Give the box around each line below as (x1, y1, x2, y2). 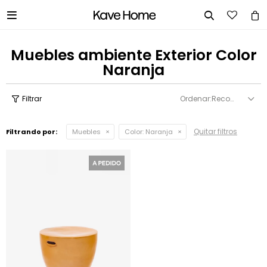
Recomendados (212, 94, 230, 104)
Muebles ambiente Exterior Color (10, 45, 257, 66)
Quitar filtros (194, 126, 237, 136)
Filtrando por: (6, 127, 57, 136)
